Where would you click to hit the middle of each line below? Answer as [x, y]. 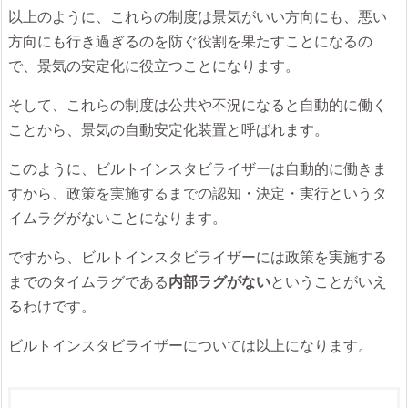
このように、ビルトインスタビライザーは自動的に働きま [198, 168]
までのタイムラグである [88, 281]
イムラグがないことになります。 [117, 218]
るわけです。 [52, 306]
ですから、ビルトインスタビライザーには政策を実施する [198, 257]
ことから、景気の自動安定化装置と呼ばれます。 [168, 129]
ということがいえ [329, 281]
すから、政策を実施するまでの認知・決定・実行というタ [198, 193]
